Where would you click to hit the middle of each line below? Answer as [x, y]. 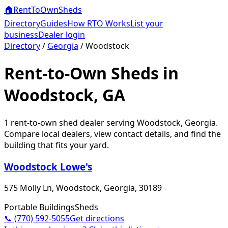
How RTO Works [99, 23]
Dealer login [62, 35]
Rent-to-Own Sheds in [91, 73]
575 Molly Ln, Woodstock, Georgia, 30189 [83, 188]
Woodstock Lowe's [48, 166]
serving [121, 122]
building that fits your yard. [56, 145]
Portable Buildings [39, 207]
